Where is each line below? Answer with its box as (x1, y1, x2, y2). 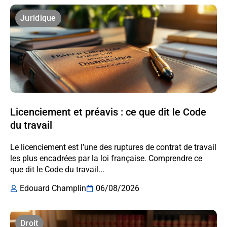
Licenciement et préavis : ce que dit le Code (10, 106, 206, 119)
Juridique (20, 13, 56, 23)
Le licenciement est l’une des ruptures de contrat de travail (10, 142, 216, 153)
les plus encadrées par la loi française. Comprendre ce (10, 154, 202, 164)
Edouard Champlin (20, 183, 86, 194)
